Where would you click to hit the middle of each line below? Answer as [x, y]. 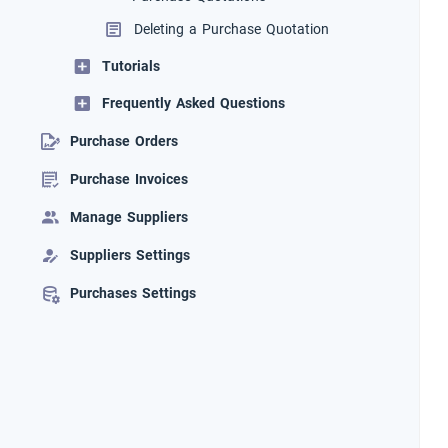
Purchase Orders [124, 141]
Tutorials [131, 66]
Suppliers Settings [130, 255]
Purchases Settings [133, 293]
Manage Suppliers [129, 217]
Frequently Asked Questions [193, 103]
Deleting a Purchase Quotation [231, 29]
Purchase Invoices [129, 179]
